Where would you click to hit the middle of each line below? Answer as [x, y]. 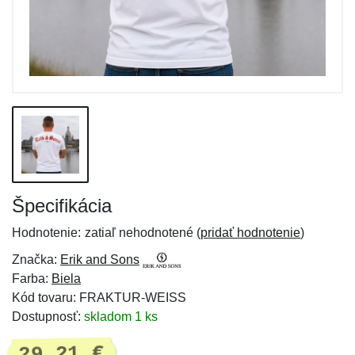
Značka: [36, 260]
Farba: [32, 279]
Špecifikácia [62, 206]
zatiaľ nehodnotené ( [143, 233]
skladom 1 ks [121, 317]
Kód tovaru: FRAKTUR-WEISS [99, 298]
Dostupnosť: [48, 317]
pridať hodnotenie [250, 233]
